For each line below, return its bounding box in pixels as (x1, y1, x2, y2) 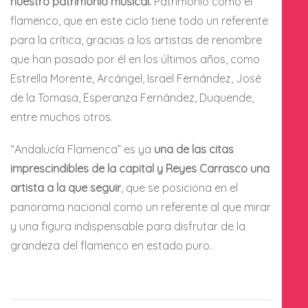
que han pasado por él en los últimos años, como (10, 52, 260, 66)
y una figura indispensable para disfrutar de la (10, 219, 245, 234)
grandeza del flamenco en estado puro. (10, 239, 212, 253)
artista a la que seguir (10, 181, 121, 195)
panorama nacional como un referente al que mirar (10, 200, 271, 214)
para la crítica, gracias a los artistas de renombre (10, 32, 262, 47)
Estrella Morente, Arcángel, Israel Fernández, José (10, 71, 261, 85)
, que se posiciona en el (121, 181, 238, 195)
